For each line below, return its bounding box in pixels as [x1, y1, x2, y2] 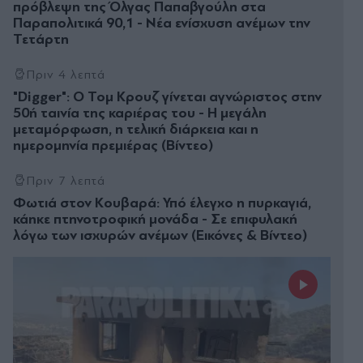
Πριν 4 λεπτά [26, 67, 105, 83]
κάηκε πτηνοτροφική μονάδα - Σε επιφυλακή [13, 211, 297, 228]
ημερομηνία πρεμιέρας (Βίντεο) [13, 137, 213, 155]
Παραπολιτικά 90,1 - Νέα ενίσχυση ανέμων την [13, 15, 310, 32]
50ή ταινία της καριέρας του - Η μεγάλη [13, 105, 267, 122]
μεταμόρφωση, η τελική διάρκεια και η [13, 121, 258, 139]
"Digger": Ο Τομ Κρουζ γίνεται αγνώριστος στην [13, 88, 322, 106]
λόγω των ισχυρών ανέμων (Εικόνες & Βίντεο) [13, 227, 307, 245]
